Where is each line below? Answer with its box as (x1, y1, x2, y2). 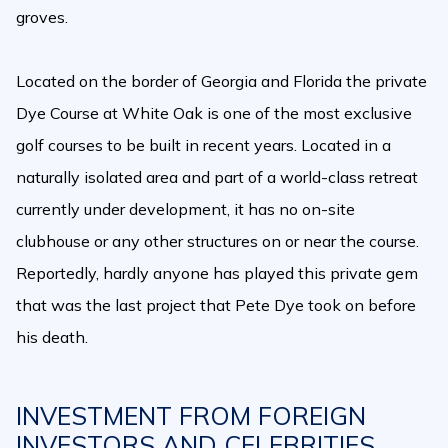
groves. (16, 7, 68, 27)
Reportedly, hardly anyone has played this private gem (16, 263, 418, 283)
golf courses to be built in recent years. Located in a (16, 135, 391, 155)
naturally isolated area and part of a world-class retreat (16, 167, 418, 187)
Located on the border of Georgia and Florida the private (16, 71, 427, 91)
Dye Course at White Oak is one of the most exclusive (16, 103, 412, 123)
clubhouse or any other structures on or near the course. (16, 231, 419, 251)
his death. (16, 327, 88, 347)
